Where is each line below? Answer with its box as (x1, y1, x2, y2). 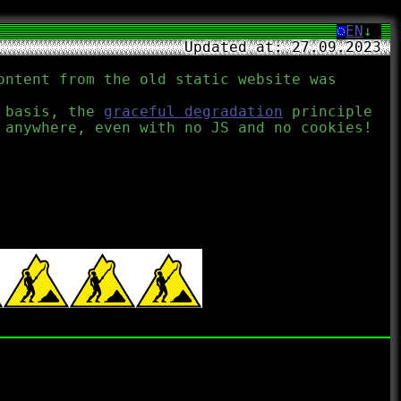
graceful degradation (104, 103, 283, 120)
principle (283, 103, 372, 120)
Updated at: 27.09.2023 (184, 38, 381, 55)
